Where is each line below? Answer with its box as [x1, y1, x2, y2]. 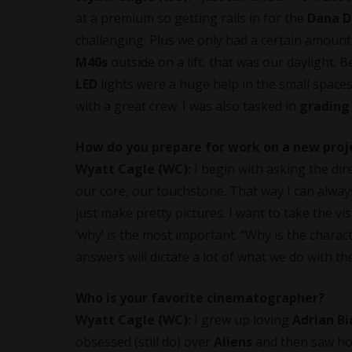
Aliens [214, 332, 252, 350]
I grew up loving [191, 310, 292, 328]
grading [299, 97, 350, 115]
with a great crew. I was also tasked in [75, 97, 299, 115]
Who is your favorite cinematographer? [75, 288, 324, 306]
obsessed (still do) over [75, 332, 214, 350]
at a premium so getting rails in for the [75, 9, 307, 27]
